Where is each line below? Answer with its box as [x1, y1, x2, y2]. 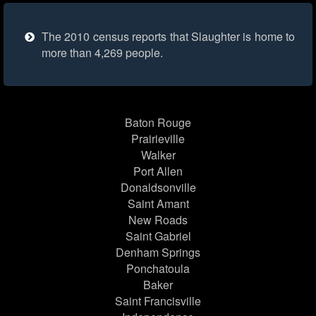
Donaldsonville [120, 179, 196, 196]
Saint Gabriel [125, 228, 191, 245]
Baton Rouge [125, 114, 191, 131]
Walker [140, 147, 176, 164]
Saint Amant [127, 195, 189, 212]
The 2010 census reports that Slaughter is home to [42, 28, 295, 45]
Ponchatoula [126, 260, 190, 277]
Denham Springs [116, 244, 200, 261]
